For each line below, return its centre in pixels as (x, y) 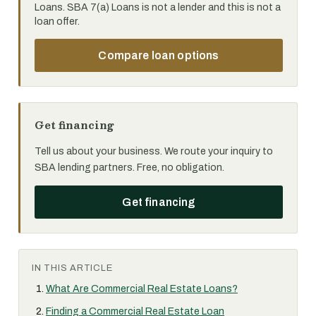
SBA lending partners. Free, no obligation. (129, 167)
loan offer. (57, 21)
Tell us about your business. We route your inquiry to (154, 151)
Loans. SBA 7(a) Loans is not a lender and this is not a (158, 7)
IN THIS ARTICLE (72, 268)
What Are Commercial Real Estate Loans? (142, 288)
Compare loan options (159, 55)
